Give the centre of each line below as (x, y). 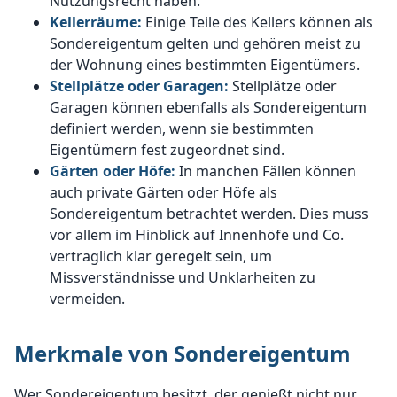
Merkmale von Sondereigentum (183, 354)
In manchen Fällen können (268, 171)
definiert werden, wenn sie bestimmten (182, 129)
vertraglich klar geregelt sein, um (161, 257)
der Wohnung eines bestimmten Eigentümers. (205, 65)
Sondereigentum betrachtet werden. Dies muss (209, 214)
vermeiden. (87, 299)
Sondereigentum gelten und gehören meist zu (205, 44)
